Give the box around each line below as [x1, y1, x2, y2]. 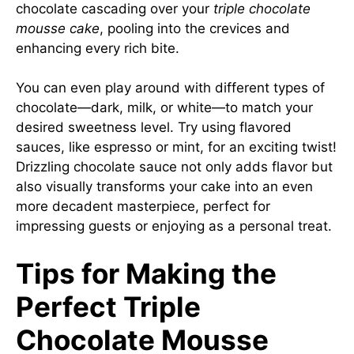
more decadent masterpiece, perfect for [16, 198, 270, 214]
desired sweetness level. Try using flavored [16, 119, 292, 135]
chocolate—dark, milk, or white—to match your [16, 100, 313, 115]
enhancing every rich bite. [16, 40, 179, 56]
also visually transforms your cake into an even [16, 179, 313, 194]
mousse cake [16, 20, 100, 36]
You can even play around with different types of [16, 80, 325, 96]
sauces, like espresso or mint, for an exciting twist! [16, 139, 337, 155]
